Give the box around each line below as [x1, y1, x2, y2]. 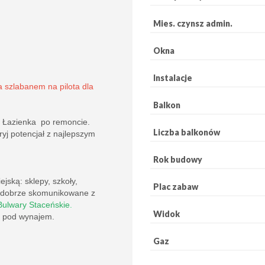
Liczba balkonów [153, 127, 220, 137]
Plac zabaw [153, 181, 198, 192]
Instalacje [153, 72, 192, 83]
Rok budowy [153, 154, 202, 164]
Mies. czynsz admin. [153, 18, 232, 28]
